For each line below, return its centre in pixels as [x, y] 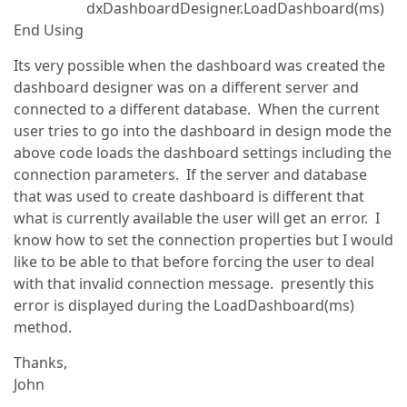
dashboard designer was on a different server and [186, 87]
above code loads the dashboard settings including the [203, 153]
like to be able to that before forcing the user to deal [194, 262]
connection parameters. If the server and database [190, 174]
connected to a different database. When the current [197, 109]
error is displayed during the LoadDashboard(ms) [184, 305]
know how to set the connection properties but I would [203, 240]
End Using [49, 30]
